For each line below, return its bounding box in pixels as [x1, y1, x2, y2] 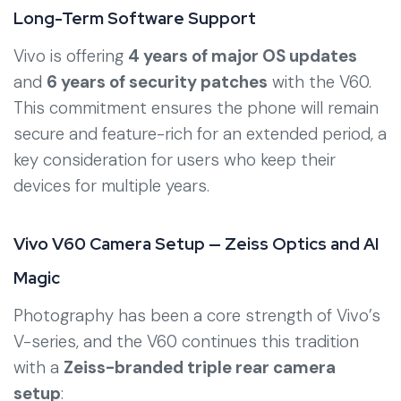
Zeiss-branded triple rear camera [64, 355, 336, 379]
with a [13, 355, 64, 379]
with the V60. [268, 70, 371, 93]
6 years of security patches [47, 70, 268, 93]
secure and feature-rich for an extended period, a [13, 122, 387, 145]
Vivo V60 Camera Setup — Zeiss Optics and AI [13, 232, 379, 255]
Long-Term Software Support [13, 6, 256, 30]
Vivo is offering [13, 44, 128, 67]
